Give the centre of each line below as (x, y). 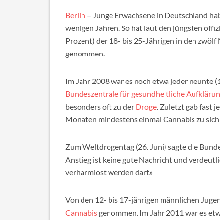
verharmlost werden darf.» (109, 172)
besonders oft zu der (100, 106)
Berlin (75, 15)
